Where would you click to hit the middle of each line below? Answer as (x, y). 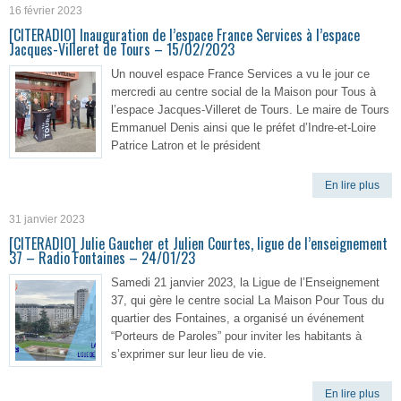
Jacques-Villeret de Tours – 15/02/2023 (122, 49)
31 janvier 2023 (47, 219)
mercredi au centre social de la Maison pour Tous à (243, 92)
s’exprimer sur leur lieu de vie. (189, 354)
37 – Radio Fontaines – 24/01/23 (102, 258)
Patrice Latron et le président (186, 145)
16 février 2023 (46, 11)
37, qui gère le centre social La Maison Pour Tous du (247, 300)
